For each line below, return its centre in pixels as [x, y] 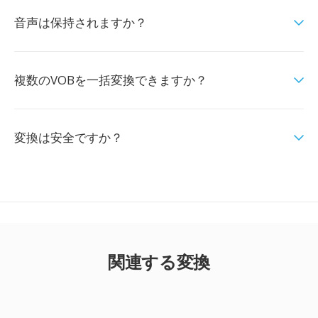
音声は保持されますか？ [81, 22]
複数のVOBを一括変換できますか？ [111, 80]
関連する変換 [159, 262]
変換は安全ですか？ [68, 137]
